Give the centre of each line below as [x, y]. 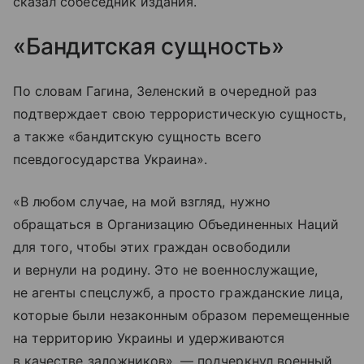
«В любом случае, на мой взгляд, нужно [142, 201]
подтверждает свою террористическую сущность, [180, 113]
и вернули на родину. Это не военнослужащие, [166, 269]
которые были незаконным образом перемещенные [182, 315]
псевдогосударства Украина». [110, 159]
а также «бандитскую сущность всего [137, 136]
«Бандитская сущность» [149, 46]
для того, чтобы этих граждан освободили [152, 247]
